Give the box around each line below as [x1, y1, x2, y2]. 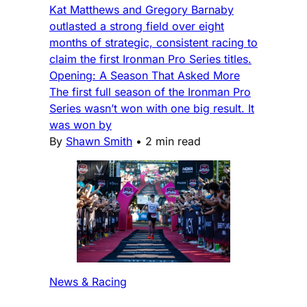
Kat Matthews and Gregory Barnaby [49, 2, 234, 16]
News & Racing [49, 275, 127, 289]
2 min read [145, 134, 201, 148]
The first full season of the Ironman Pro [49, 84, 251, 99]
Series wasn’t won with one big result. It [49, 101, 254, 115]
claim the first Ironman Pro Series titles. [49, 51, 251, 66]
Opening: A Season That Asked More [49, 68, 240, 82]
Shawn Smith [66, 134, 132, 148]
